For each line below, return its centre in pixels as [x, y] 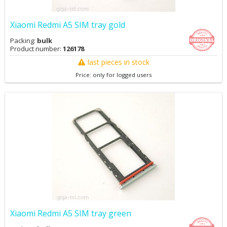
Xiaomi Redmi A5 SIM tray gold [68, 25]
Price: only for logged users [113, 75]
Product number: [36, 49]
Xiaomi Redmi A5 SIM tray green [71, 213]
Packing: [24, 41]
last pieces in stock [118, 62]
